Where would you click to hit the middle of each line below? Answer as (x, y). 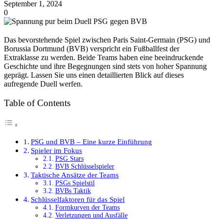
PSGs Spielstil (75, 183)
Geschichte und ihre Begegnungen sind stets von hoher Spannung (105, 66)
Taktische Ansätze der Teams (75, 175)
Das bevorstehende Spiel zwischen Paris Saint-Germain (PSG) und (107, 40)
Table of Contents (37, 103)
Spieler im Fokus (57, 151)
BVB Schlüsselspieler (85, 167)
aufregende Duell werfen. (43, 84)
